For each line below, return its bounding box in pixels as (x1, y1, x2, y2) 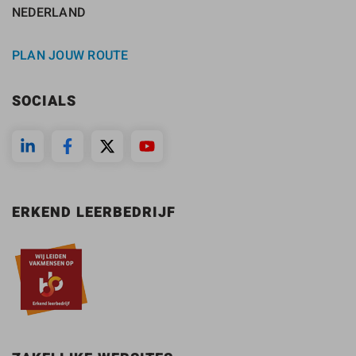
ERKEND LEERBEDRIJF (12, 202, 176, 224)
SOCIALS (12, 91, 76, 113)
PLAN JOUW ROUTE (12, 46, 129, 65)
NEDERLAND (12, 3, 86, 22)
